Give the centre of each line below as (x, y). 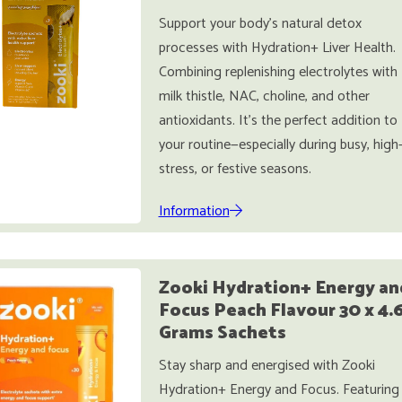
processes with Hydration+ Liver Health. (277, 48)
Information (194, 211)
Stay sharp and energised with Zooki (267, 366)
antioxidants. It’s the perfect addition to (278, 121)
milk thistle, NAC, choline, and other (264, 96)
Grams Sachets (222, 333)
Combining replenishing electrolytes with (278, 72)
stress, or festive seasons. (235, 169)
